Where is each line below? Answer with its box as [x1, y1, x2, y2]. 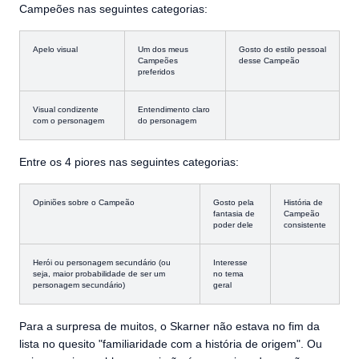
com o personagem [33, 116, 104, 125]
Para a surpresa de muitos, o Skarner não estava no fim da [19, 320, 320, 333]
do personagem [138, 116, 196, 125]
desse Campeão [239, 56, 300, 65]
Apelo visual [33, 45, 78, 54]
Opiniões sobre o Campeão [33, 198, 135, 207]
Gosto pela [213, 198, 254, 207]
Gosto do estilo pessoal [239, 45, 326, 54]
